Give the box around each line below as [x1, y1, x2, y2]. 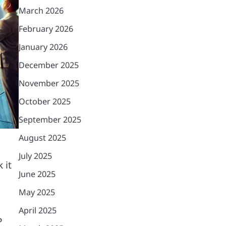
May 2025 [18, 187, 55, 198]
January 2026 [18, 41, 68, 52]
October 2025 [18, 96, 71, 107]
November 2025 [18, 78, 79, 89]
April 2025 [18, 205, 56, 216]
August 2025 [18, 132, 66, 143]
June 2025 [18, 168, 55, 180]
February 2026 [18, 23, 73, 34]
